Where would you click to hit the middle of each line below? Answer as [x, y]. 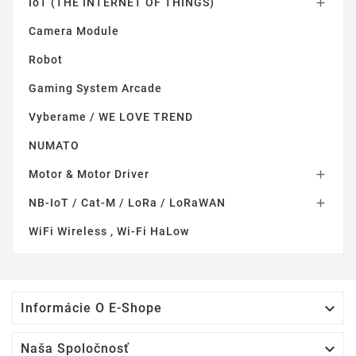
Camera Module [74, 31]
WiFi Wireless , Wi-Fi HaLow [109, 231]
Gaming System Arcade [95, 88]
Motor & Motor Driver [89, 174]
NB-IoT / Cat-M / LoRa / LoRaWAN [127, 202]
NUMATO [54, 145]
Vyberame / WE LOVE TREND [111, 116]
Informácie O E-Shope [91, 308]
